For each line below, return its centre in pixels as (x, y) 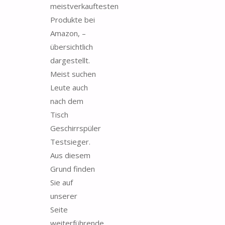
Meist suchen (73, 74)
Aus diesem (70, 155)
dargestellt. (70, 60)
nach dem (67, 101)
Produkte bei (73, 19)
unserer (64, 196)
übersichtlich (72, 46)
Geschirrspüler (76, 128)
